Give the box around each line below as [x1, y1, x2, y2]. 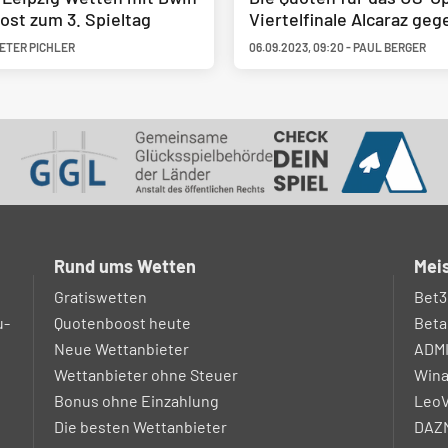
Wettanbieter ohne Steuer [54, 365, 238, 384]
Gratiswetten [54, 287, 147, 306]
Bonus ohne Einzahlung [54, 391, 219, 410]
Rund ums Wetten [54, 255, 196, 277]
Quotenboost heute [54, 313, 191, 332]
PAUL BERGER [353, 40, 426, 54]
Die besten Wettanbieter [54, 417, 227, 436]
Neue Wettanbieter [54, 339, 189, 358]
